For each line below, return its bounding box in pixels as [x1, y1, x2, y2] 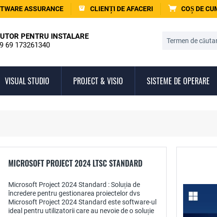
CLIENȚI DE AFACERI [90, 5, 153, 13]
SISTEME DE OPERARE [147, 75, 210, 87]
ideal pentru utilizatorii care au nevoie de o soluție [8, 207, 154, 215]
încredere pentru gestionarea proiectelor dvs [8, 189, 140, 197]
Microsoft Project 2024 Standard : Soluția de [8, 181, 140, 188]
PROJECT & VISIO [73, 75, 123, 87]
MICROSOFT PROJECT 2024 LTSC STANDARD [8, 157, 142, 169]
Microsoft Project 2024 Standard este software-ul [8, 198, 156, 206]
